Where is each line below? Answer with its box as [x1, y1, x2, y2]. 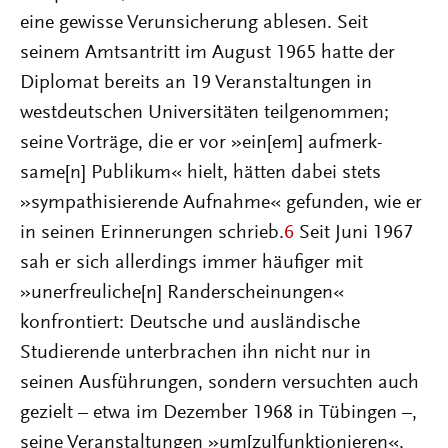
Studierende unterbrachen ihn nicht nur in [20, 343, 371, 363]
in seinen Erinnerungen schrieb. [20, 223, 284, 243]
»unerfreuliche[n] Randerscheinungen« [20, 283, 344, 303]
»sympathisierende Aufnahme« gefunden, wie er [20, 193, 422, 213]
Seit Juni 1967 [294, 223, 413, 243]
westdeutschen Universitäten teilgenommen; [20, 103, 389, 123]
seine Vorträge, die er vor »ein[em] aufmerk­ [20, 133, 383, 153]
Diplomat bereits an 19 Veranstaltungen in [20, 73, 372, 93]
